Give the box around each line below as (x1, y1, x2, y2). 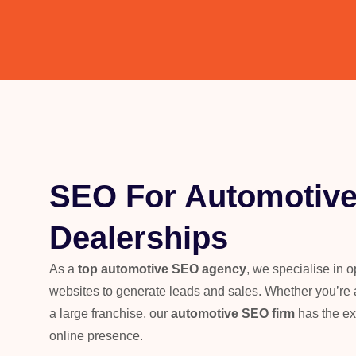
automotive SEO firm (171, 307, 295, 320)
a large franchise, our (49, 307, 171, 320)
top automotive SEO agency (78, 262, 246, 276)
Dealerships (49, 220, 228, 255)
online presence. (49, 329, 143, 342)
